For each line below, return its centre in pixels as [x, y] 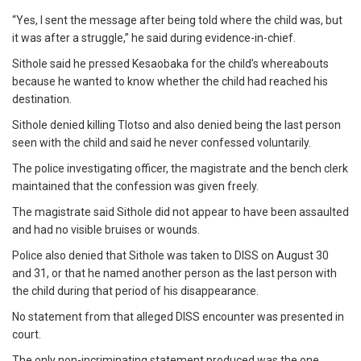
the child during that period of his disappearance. [135, 291]
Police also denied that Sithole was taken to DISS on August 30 [170, 256]
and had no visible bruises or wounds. [106, 230]
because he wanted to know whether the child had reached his [170, 82]
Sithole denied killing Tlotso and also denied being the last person [176, 125]
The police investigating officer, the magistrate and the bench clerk [180, 169]
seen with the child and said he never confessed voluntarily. [162, 143]
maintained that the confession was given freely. [135, 187]
